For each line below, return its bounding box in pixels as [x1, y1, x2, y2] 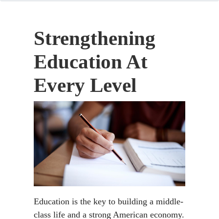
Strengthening [34, 27, 155, 49]
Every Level [34, 74, 136, 96]
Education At [34, 51, 148, 73]
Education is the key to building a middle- [34, 197, 183, 207]
